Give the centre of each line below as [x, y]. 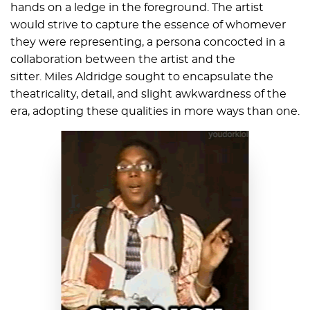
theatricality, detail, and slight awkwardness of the [148, 94]
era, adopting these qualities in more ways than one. [155, 112]
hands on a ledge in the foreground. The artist [137, 8]
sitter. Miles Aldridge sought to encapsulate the [142, 77]
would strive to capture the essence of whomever [148, 25]
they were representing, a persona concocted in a [148, 43]
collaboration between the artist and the [123, 60]
